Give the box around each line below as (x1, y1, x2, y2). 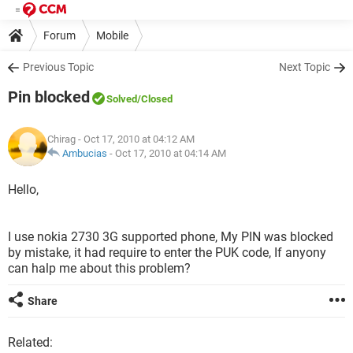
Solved (106, 93, 137, 105)
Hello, (8, 182, 39, 197)
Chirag (47, 133, 76, 145)
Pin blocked (8, 87, 90, 106)
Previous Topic (23, 61, 94, 73)
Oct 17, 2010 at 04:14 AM (115, 147, 226, 159)
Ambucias (62, 147, 107, 159)
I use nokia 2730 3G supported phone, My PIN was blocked (8, 229, 333, 244)
